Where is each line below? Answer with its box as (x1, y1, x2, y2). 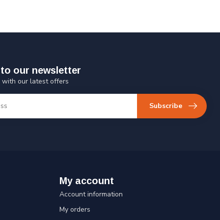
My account (59, 175, 114, 186)
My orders (59, 204, 90, 214)
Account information (59, 189, 123, 199)
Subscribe (149, 101, 182, 111)
